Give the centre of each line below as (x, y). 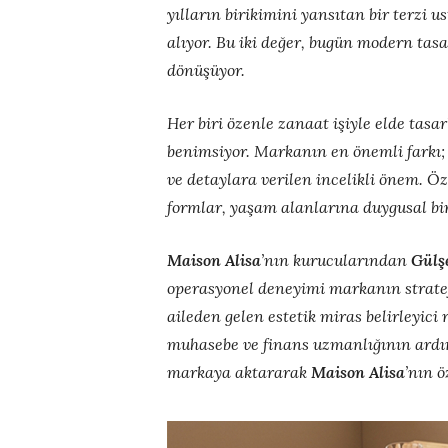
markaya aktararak (239, 372)
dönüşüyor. (206, 70)
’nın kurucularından (336, 260)
